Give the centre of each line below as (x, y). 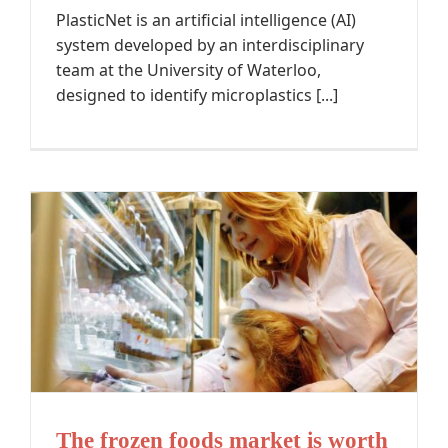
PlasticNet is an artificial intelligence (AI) (206, 20)
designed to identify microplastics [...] (197, 95)
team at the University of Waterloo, (188, 70)
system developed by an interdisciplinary (210, 45)
